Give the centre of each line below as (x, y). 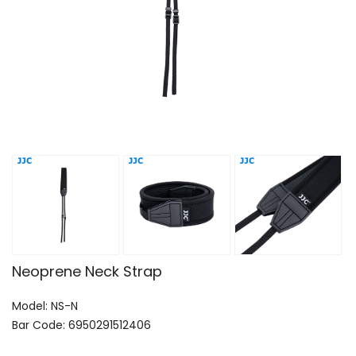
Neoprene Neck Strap (87, 271)
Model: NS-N (45, 306)
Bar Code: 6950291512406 (81, 325)
